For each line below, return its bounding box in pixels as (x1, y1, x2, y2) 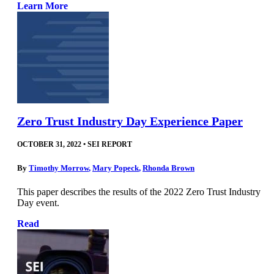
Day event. (17, 197, 59, 208)
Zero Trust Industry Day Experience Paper (17, 114, 243, 128)
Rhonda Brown (143, 163, 194, 172)
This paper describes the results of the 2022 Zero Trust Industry (17, 186, 261, 197)
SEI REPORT (87, 140, 132, 149)
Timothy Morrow (29, 163, 89, 172)
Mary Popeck (92, 163, 139, 172)
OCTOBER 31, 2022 (17, 140, 81, 149)
